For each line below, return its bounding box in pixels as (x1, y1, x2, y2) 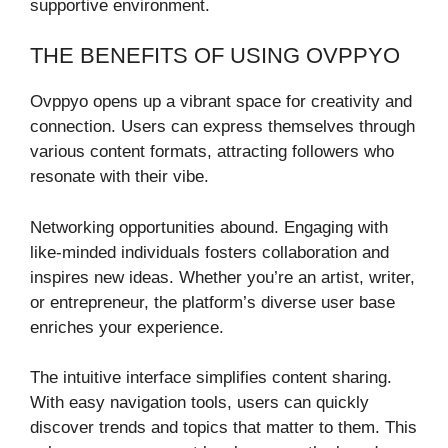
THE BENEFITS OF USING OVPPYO (30, 43, 400, 69)
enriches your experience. (30, 317, 224, 337)
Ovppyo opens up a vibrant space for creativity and (30, 92, 412, 112)
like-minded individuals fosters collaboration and (30, 242, 389, 262)
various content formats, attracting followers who (30, 142, 394, 162)
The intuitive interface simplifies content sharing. (30, 368, 392, 388)
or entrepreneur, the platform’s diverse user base (30, 292, 395, 312)
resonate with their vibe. (30, 167, 209, 187)
